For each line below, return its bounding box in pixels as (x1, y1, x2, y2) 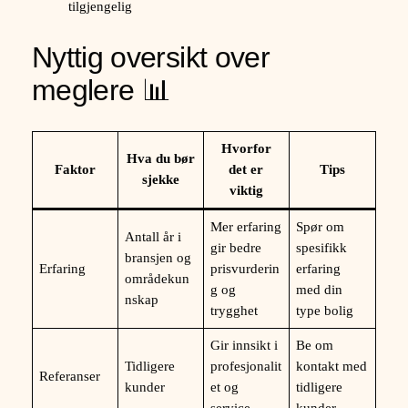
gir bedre (210, 240, 262, 255)
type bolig (296, 302, 354, 318)
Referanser (39, 368, 101, 383)
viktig (229, 182, 263, 198)
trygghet (210, 302, 259, 318)
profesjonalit (210, 358, 282, 373)
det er (229, 161, 264, 177)
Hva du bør (126, 150, 195, 166)
